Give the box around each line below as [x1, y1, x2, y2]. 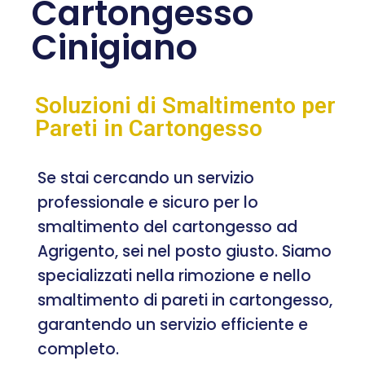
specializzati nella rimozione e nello [37, 264, 311, 287]
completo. [37, 337, 119, 360]
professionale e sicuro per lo [37, 191, 258, 213]
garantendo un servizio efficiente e [37, 313, 308, 336]
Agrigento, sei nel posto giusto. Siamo [37, 240, 332, 262]
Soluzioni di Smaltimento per [35, 91, 336, 119]
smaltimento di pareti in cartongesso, [37, 288, 332, 311]
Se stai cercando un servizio [37, 166, 254, 189]
